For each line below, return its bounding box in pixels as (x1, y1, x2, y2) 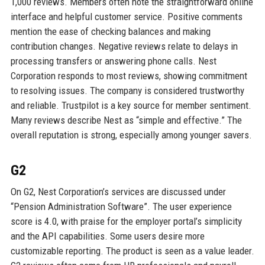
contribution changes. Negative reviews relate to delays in (10, 40, 238, 53)
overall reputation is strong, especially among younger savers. (10, 129, 252, 141)
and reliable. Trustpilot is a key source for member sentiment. (10, 99, 251, 112)
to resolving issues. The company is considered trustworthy (10, 85, 244, 97)
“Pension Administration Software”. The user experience (10, 201, 232, 213)
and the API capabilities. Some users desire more (10, 230, 205, 243)
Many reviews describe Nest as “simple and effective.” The (10, 114, 242, 127)
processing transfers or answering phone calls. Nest (10, 55, 216, 67)
